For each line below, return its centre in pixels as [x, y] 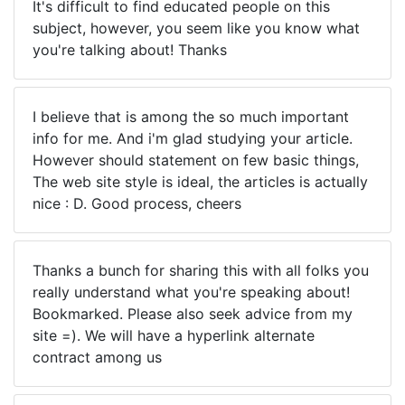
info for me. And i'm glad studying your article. [193, 138]
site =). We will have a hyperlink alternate [174, 335]
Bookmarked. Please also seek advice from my [193, 314]
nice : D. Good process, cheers [137, 203]
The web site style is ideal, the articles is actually [200, 182]
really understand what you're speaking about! [191, 292]
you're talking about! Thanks [130, 50]
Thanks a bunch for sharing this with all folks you [201, 270]
